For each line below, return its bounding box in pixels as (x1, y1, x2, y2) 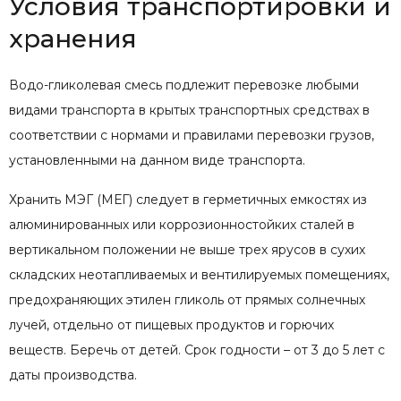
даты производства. (9, 366, 137, 383)
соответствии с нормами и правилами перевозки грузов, (9, 126, 374, 143)
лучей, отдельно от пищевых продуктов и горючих (9, 316, 334, 333)
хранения (9, 22, 137, 54)
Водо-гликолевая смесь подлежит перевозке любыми (9, 76, 359, 93)
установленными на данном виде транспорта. (9, 151, 305, 168)
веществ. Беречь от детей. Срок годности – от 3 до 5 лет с (9, 341, 385, 358)
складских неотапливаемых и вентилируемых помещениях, (9, 266, 389, 283)
